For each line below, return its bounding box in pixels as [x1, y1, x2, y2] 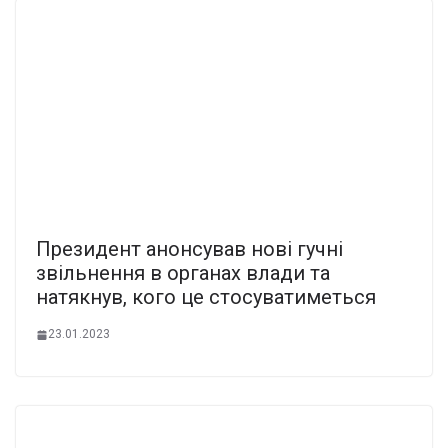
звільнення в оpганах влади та [36, 261, 330, 286]
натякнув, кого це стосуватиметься [36, 285, 376, 310]
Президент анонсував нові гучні [36, 237, 343, 262]
